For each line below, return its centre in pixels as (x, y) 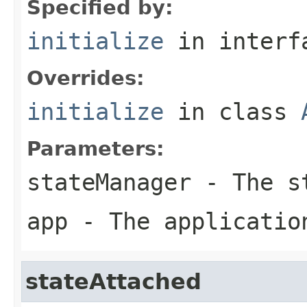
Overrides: (86, 78)
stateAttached (113, 281)
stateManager (109, 182)
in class (232, 111)
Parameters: (96, 148)
